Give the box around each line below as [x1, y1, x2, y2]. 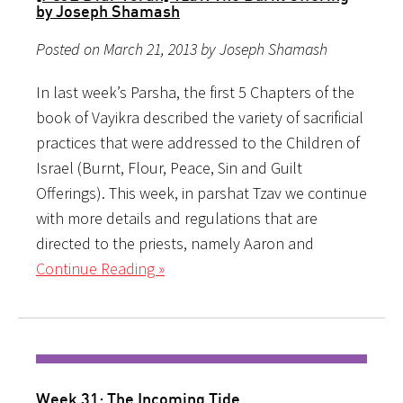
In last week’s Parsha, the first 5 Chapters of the [36, 81, 354, 103]
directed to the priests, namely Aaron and [36, 232, 314, 254]
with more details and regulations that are [36, 207, 318, 228]
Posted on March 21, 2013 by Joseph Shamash [36, 38, 327, 59]
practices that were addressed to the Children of [36, 131, 360, 153]
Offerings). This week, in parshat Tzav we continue [36, 182, 367, 203]
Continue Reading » [36, 257, 165, 279]
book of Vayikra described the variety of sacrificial [36, 106, 363, 128]
